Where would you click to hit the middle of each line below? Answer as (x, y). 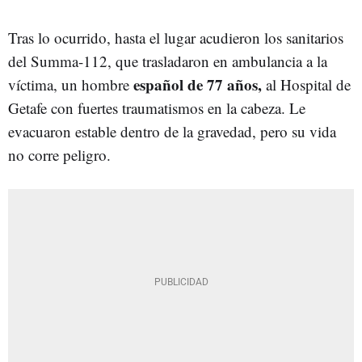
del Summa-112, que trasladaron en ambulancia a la (168, 61)
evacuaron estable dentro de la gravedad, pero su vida (172, 131)
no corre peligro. (59, 155)
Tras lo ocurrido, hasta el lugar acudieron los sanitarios (176, 38)
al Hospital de (306, 84)
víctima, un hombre (69, 84)
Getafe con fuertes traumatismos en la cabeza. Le (157, 108)
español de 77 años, (196, 84)
